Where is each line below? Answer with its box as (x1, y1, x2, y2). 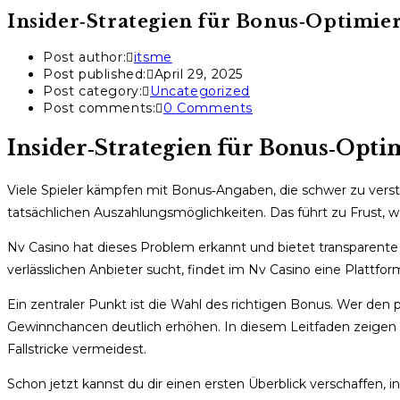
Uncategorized (150, 83, 250, 100)
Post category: (43, 83, 143, 100)
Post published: (43, 66, 146, 83)
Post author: (43, 49, 127, 66)
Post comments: (43, 100, 156, 117)
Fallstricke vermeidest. (7, 341, 146, 358)
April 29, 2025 (154, 66, 244, 83)
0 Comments (163, 100, 254, 117)
